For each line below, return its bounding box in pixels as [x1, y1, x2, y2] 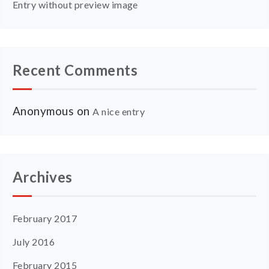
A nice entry [92, 105, 145, 117]
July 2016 [13, 235, 55, 247]
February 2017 [13, 212, 77, 224]
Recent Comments [13, 61, 138, 79]
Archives [13, 168, 73, 186]
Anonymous [13, 103, 74, 118]
